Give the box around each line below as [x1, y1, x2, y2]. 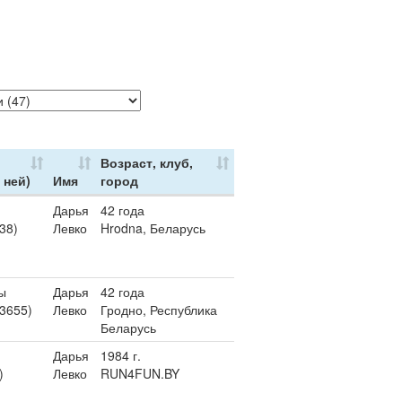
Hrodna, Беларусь [100, 219, 205, 237]
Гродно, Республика [100, 301, 217, 319]
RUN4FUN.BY [100, 364, 179, 382]
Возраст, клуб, [100, 153, 193, 171]
